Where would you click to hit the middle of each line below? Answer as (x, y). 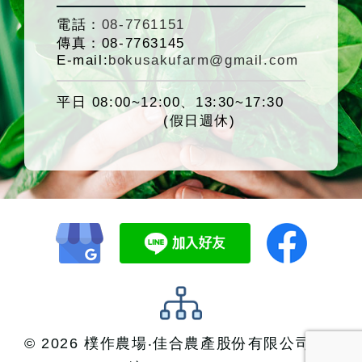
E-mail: (83, 61)
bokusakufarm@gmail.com (204, 61)
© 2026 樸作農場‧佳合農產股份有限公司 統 (181, 344)
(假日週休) (146, 121)
